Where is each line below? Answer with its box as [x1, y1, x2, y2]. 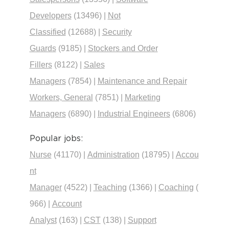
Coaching [158, 183, 194, 192]
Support [127, 216, 156, 224]
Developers [29, 11, 72, 20]
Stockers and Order [87, 44, 158, 53]
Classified [29, 28, 66, 36]
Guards [29, 44, 56, 53]
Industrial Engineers [97, 109, 170, 118]
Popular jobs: [29, 133, 83, 143]
